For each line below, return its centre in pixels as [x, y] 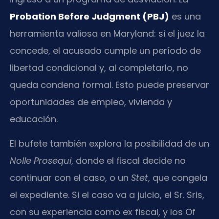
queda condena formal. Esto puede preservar [109, 85]
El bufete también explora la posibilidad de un [109, 143]
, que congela [178, 177]
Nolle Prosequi [41, 160]
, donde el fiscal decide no [129, 160]
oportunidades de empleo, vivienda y [91, 102]
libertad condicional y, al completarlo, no [99, 68]
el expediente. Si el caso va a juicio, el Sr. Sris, [107, 195]
